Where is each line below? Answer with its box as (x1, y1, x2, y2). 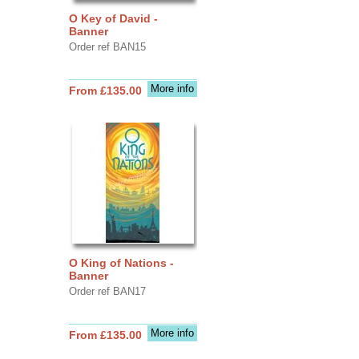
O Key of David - (68, 11, 158, 25)
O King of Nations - (68, 256, 174, 269)
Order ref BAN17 (68, 284, 146, 297)
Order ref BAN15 (68, 40, 146, 53)
